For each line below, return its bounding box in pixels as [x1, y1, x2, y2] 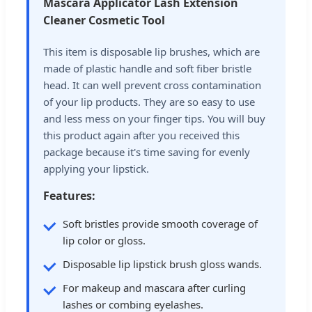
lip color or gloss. [63, 233, 146, 248]
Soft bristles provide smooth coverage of [63, 217, 258, 231]
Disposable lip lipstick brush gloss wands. [63, 257, 262, 272]
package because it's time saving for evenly [43, 145, 250, 159]
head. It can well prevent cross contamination [43, 78, 261, 93]
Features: [43, 188, 95, 204]
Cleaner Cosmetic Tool [43, 13, 165, 29]
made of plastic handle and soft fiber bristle [43, 61, 251, 76]
